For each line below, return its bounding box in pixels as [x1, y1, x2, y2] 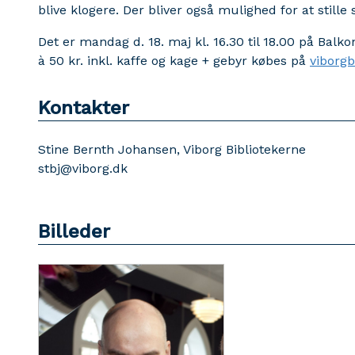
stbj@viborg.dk [38, 161, 128, 176]
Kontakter [38, 97, 129, 119]
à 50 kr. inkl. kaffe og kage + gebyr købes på [38, 53, 310, 68]
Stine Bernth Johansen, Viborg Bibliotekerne [38, 142, 306, 157]
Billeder [38, 220, 110, 242]
